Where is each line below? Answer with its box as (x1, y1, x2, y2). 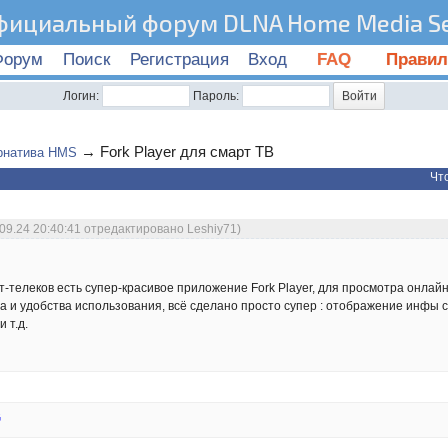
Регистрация (129, 50, 229, 69)
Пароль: (193, 89, 240, 104)
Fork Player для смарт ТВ (99, 142, 274, 160)
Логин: (63, 89, 100, 104)
